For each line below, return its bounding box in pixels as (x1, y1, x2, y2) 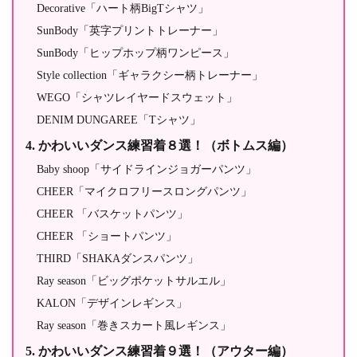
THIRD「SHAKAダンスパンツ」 (37, 253, 198, 265)
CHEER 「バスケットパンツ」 (37, 208, 188, 220)
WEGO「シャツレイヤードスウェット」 (37, 92, 237, 104)
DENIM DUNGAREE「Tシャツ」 (37, 114, 201, 126)
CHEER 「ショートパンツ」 (37, 230, 177, 242)
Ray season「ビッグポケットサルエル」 (37, 275, 231, 287)
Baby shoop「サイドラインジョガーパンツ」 (37, 163, 257, 175)
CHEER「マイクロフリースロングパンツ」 (37, 186, 252, 198)
